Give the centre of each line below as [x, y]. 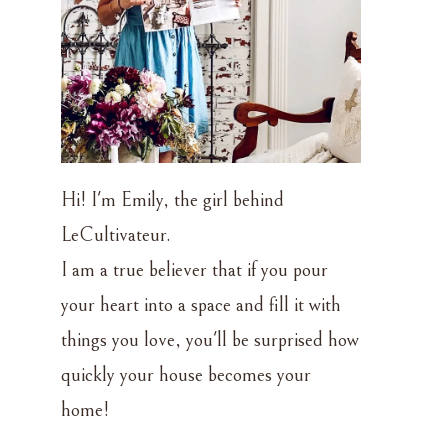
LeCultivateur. [116, 235]
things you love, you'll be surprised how [210, 340]
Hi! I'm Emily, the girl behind [172, 200]
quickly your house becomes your [186, 375]
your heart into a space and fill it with [201, 305]
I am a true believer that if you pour [194, 270]
